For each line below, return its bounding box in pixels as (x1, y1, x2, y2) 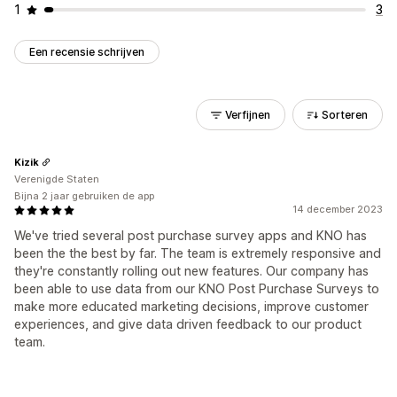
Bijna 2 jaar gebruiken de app (14, 190, 154, 202)
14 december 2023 (292, 203, 383, 215)
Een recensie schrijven (29, 45, 144, 58)
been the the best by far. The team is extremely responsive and (14, 245, 381, 261)
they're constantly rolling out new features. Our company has (14, 263, 369, 278)
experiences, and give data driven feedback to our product (14, 316, 362, 331)
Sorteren (322, 108, 368, 121)
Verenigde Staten (14, 173, 99, 185)
